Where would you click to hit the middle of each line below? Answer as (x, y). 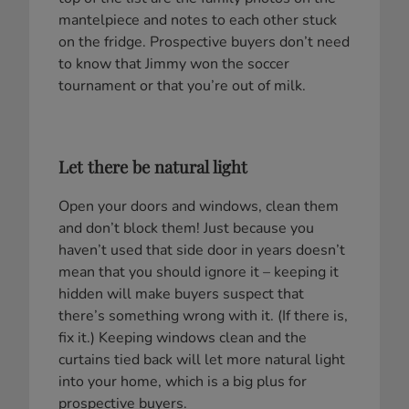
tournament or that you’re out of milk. (182, 86)
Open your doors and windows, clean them (199, 206)
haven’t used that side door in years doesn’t (202, 250)
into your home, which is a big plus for (183, 381)
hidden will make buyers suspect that (181, 294)
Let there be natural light (153, 167)
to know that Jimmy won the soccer (174, 64)
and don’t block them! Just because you (186, 228)
